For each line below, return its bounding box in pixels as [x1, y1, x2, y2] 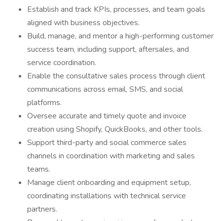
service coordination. [27, 57, 96, 68]
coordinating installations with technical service [27, 190, 186, 201]
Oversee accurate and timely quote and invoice [27, 110, 186, 121]
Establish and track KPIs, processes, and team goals [27, 4, 205, 15]
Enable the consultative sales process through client [27, 71, 205, 81]
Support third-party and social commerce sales [27, 137, 186, 148]
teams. [27, 164, 50, 175]
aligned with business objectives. [27, 17, 140, 28]
